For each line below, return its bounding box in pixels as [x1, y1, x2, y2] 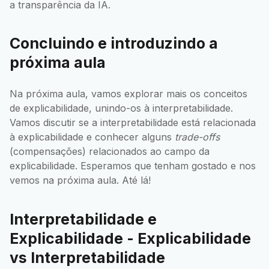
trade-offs [175, 131, 220, 144]
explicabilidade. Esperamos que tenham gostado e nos [10, 160, 256, 172]
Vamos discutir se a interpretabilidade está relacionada [10, 116, 256, 129]
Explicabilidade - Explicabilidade [10, 229, 251, 247]
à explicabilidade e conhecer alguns [10, 131, 175, 144]
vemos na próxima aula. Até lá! [10, 174, 151, 187]
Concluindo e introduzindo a [10, 34, 218, 53]
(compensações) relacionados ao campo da [10, 145, 210, 158]
